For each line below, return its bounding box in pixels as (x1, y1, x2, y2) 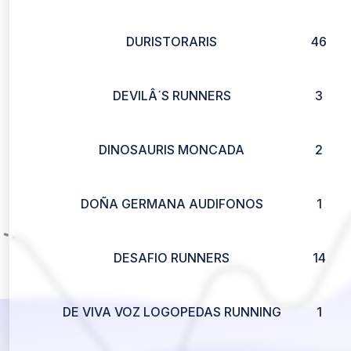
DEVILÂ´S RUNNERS (112, 88, 231, 103)
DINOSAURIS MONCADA (99, 142, 244, 157)
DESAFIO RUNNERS (114, 250, 230, 266)
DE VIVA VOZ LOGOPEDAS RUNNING (62, 304, 281, 320)
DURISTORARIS (126, 34, 217, 49)
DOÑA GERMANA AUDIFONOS (80, 196, 263, 212)
